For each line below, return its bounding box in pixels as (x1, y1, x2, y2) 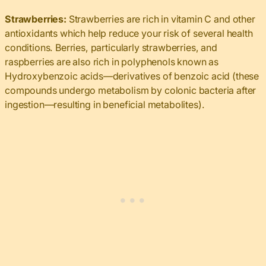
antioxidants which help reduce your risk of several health (5, 27, 253, 40)
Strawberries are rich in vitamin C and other (66, 13, 255, 26)
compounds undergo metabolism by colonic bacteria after (5, 84, 256, 97)
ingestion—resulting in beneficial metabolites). (5, 99, 205, 111)
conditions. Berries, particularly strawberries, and (5, 42, 217, 54)
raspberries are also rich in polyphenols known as (5, 56, 219, 68)
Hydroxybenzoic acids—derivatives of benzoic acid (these (5, 70, 259, 83)
